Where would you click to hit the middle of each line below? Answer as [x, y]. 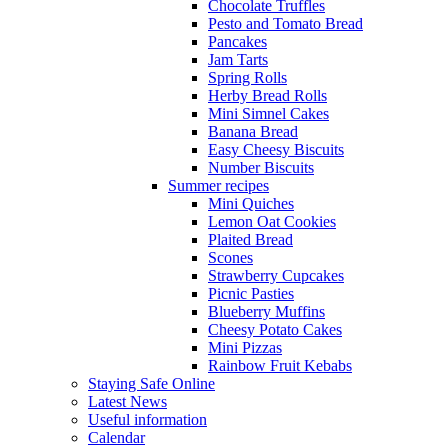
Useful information [147, 419]
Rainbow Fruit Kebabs [280, 365]
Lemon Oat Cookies [272, 221]
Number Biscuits [261, 167]
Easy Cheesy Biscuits [276, 149]
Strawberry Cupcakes [276, 275]
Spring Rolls [247, 77]
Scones [230, 257]
